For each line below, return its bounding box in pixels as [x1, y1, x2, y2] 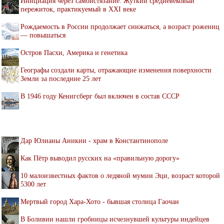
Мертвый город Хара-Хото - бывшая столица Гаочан [20, 197, 179, 205]
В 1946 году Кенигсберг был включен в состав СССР [20, 91, 179, 100]
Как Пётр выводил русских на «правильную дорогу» [20, 153, 179, 162]
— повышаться [20, 30, 65, 39]
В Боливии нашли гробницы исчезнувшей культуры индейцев [20, 214, 209, 223]
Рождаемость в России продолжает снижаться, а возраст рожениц [20, 22, 219, 30]
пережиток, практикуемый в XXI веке [20, 4, 136, 13]
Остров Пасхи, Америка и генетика [20, 48, 127, 56]
